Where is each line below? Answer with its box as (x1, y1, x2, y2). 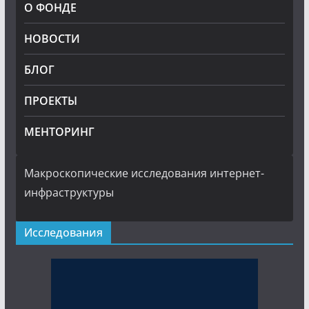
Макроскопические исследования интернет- (23, 166, 264, 181)
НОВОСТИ (23, 31, 80, 46)
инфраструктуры (23, 185, 114, 200)
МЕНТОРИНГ (23, 124, 94, 139)
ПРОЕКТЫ (23, 93, 77, 108)
